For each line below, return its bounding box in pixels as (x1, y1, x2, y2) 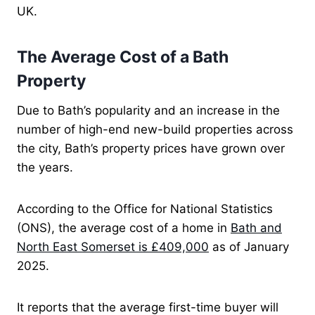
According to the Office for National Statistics (17, 201, 273, 216)
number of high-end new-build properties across (17, 122, 293, 136)
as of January (209, 239, 289, 254)
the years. (17, 160, 73, 174)
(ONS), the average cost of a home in (17, 220, 231, 235)
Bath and (231, 220, 282, 235)
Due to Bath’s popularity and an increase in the (17, 103, 280, 117)
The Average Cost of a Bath (17, 47, 229, 67)
